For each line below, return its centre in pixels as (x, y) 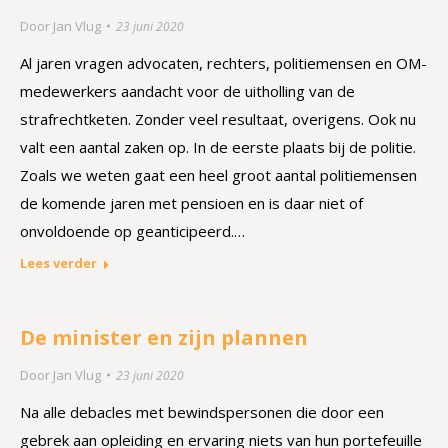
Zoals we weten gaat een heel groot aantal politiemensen (218, 175)
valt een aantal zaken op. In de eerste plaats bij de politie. (218, 147)
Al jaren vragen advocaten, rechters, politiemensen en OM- (223, 63)
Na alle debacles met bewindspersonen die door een (202, 412)
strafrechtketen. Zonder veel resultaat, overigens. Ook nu (218, 119)
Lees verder (58, 263)
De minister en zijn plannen (164, 337)
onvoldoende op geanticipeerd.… (132, 231)
